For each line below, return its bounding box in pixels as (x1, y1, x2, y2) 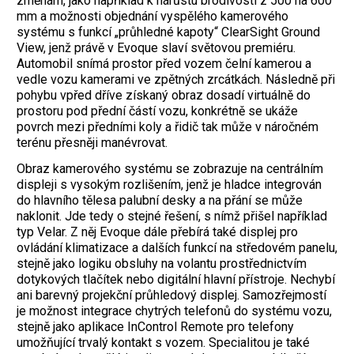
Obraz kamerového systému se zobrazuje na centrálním (17, 161, 323, 177)
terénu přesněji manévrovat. (17, 135, 171, 151)
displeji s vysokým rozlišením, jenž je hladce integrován (17, 177, 322, 193)
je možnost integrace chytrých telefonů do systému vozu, (17, 303, 332, 319)
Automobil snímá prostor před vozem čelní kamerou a (17, 56, 311, 72)
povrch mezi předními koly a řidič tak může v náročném (17, 119, 318, 135)
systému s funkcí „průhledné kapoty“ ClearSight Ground (17, 24, 320, 40)
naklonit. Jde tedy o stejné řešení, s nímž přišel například (17, 209, 327, 224)
